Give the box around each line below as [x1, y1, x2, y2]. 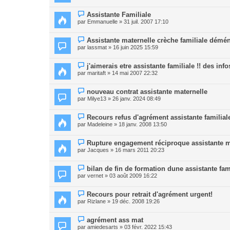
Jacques [87, 147, 109, 153]
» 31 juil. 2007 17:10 [118, 18, 168, 25]
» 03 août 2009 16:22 [103, 172, 157, 179]
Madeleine [87, 121, 112, 127]
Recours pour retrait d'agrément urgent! [87, 190, 213, 198]
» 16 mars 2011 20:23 [109, 147, 164, 153]
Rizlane [87, 198, 106, 204]
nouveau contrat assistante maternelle [87, 88, 208, 95]
